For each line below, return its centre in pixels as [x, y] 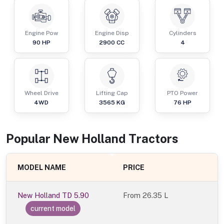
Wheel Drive [41, 93]
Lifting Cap [112, 93]
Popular [29, 139]
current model [53, 209]
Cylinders [182, 33]
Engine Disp [112, 33]
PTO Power [183, 93]
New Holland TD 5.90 [53, 195]
